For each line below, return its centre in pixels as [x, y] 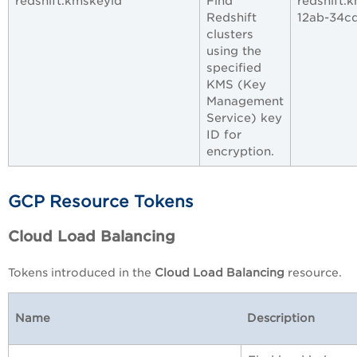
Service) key [244, 117]
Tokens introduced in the [80, 272]
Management [245, 100]
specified [234, 67]
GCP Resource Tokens [101, 201]
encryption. [240, 151]
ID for [224, 134]
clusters [230, 33]
